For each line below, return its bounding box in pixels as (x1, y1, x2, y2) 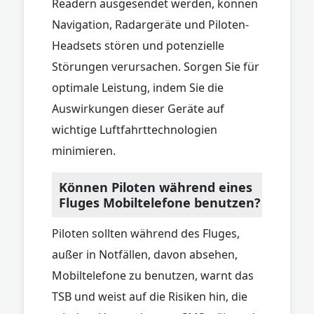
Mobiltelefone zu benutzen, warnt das (52, 267, 254, 283)
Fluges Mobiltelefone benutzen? (59, 193, 261, 211)
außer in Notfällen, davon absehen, (52, 246, 238, 262)
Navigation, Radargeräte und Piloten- (52, 16, 249, 32)
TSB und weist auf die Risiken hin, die (52, 288, 247, 304)
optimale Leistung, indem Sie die (52, 79, 224, 95)
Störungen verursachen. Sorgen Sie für (52, 58, 259, 74)
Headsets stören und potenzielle (52, 37, 224, 53)
